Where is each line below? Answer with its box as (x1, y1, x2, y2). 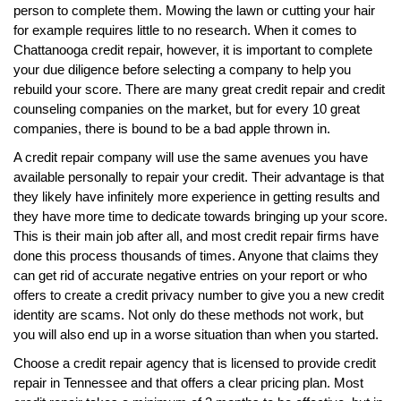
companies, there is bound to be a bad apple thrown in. (13, 120, 330, 136)
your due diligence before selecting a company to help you (13, 61, 351, 77)
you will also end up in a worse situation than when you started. (13, 326, 379, 342)
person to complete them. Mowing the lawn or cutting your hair (13, 2, 375, 18)
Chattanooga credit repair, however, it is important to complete (13, 41, 372, 57)
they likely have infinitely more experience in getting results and (13, 188, 380, 204)
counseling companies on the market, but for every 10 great (13, 100, 360, 116)
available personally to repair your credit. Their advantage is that (13, 168, 384, 184)
